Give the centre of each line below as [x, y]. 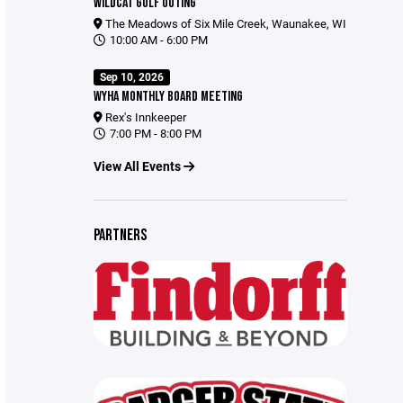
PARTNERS [120, 236]
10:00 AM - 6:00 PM [157, 39]
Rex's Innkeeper [144, 117]
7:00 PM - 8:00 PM [154, 133]
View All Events [138, 166]
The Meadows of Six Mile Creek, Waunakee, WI [224, 22]
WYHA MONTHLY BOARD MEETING [168, 97]
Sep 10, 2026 [131, 77]
